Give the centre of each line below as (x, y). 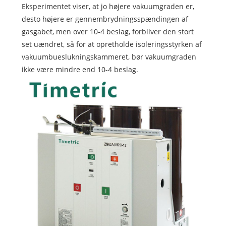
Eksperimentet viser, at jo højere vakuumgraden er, (108, 7)
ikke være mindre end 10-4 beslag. (80, 70)
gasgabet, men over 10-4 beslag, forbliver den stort (107, 32)
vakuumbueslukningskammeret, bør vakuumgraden (109, 57)
